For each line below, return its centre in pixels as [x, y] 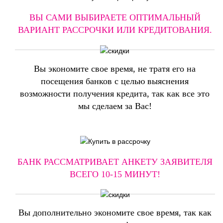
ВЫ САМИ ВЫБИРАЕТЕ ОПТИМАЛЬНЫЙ [115, 18]
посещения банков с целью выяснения [115, 81]
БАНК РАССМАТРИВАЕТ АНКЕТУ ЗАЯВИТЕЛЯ [115, 162]
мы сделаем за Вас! [115, 106]
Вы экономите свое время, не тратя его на [115, 68]
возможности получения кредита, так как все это [115, 93]
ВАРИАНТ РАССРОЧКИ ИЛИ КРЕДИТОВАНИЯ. [115, 30]
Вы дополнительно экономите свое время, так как [115, 213]
